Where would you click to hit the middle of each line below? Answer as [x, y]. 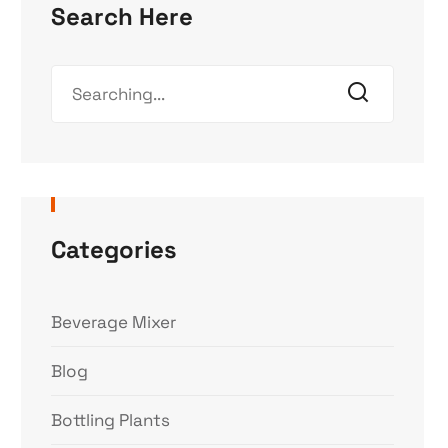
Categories [114, 249]
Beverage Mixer [114, 322]
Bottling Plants [111, 420]
